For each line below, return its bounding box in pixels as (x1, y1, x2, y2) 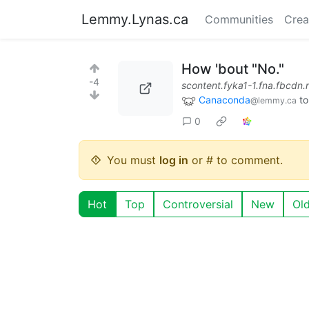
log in (159, 152, 188, 167)
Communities (205, 12, 273, 26)
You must (107, 152, 159, 167)
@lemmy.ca (250, 95, 297, 106)
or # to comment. (188, 152, 283, 167)
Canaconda (199, 94, 250, 106)
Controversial (163, 197, 233, 211)
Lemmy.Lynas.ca (81, 11, 188, 28)
